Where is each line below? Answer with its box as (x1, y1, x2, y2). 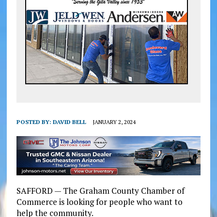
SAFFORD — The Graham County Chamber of (16, 185, 185, 196)
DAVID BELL (52, 118, 86, 126)
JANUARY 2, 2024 (92, 118, 136, 126)
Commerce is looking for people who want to (16, 196, 183, 207)
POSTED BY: (16, 118, 53, 126)
